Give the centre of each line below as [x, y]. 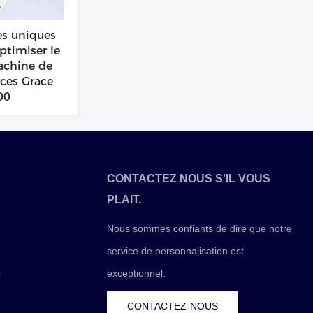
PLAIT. [124, 200]
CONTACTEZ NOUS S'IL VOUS [189, 179]
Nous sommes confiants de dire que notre [200, 229]
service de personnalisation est [176, 251]
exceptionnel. [137, 274]
